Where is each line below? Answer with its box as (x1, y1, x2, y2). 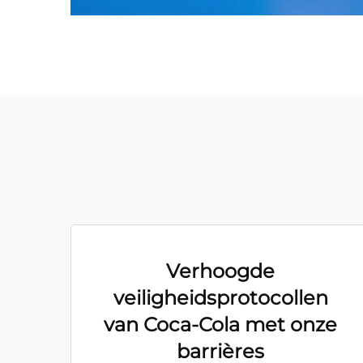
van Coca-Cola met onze (104, 313, 337, 336)
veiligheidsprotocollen (113, 286, 328, 310)
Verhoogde (166, 259, 275, 283)
